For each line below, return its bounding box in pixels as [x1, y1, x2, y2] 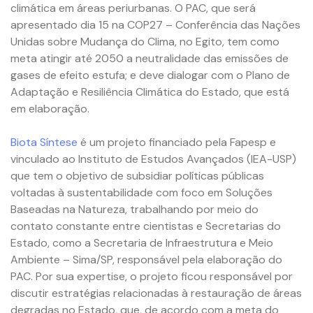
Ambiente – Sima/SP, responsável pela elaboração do [10, 252, 282, 268]
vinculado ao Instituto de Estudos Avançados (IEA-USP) [10, 152, 296, 167]
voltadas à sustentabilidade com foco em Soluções [10, 185, 272, 201]
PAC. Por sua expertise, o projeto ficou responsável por [10, 269, 293, 284]
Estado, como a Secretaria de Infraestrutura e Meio [10, 235, 273, 251]
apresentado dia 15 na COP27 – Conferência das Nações [10, 17, 300, 33]
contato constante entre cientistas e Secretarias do [10, 219, 281, 234]
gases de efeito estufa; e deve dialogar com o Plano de [10, 68, 290, 83]
